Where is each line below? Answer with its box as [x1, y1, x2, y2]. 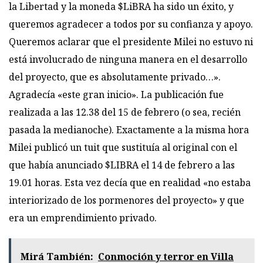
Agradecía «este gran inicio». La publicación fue [9, 87, 224, 101]
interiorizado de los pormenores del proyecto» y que [9, 193, 244, 207]
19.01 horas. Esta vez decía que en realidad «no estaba [9, 176, 251, 189]
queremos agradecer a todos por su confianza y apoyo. [9, 17, 253, 31]
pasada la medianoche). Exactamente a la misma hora [9, 123, 249, 136]
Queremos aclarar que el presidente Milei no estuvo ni [9, 35, 253, 48]
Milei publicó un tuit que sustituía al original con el [9, 140, 237, 154]
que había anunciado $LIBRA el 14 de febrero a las [9, 158, 235, 171]
